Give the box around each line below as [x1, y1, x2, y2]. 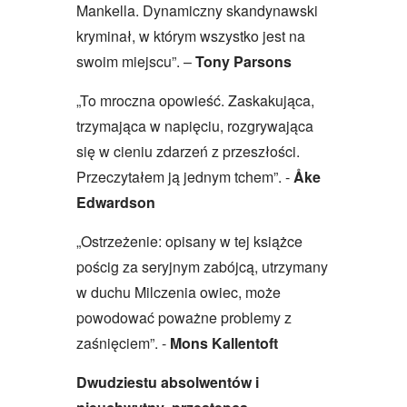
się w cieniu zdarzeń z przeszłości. [76, 140, 300, 162]
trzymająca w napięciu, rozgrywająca [76, 114, 313, 136]
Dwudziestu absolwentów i [76, 371, 259, 392]
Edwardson [76, 191, 155, 213]
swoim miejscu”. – [76, 50, 195, 72]
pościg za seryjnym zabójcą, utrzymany [76, 255, 328, 277]
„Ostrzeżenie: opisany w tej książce [76, 230, 303, 252]
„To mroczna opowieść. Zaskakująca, [76, 89, 314, 111]
